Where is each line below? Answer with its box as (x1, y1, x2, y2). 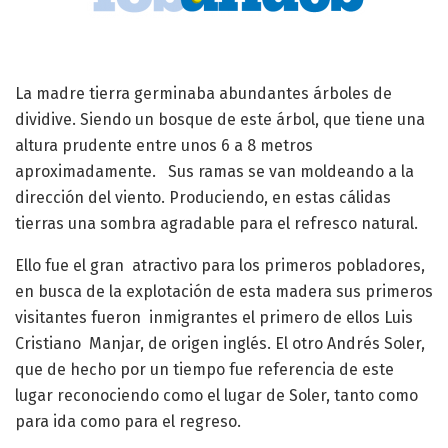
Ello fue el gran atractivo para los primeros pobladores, (15, 256, 425, 276)
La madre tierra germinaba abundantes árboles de (15, 84, 392, 104)
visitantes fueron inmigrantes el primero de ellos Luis (15, 308, 413, 328)
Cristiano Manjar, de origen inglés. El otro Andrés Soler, (15, 334, 425, 354)
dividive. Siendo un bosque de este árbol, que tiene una (15, 110, 425, 130)
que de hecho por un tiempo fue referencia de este (15, 360, 394, 380)
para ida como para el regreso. (15, 412, 241, 432)
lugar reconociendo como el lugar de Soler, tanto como (15, 386, 418, 406)
